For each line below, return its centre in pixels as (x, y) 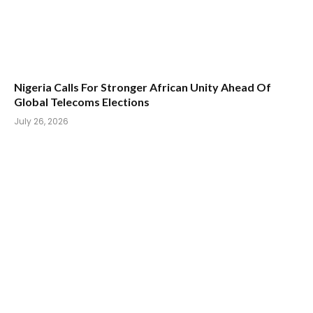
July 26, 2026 (41, 121)
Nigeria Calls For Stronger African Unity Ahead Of (143, 87)
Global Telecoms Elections (82, 101)
